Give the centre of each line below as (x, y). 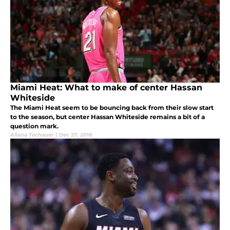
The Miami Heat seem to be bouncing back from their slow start (112, 107)
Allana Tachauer (32, 135)
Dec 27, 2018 (76, 135)
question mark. (34, 126)
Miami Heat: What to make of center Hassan (106, 87)
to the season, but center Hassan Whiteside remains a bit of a (108, 117)
